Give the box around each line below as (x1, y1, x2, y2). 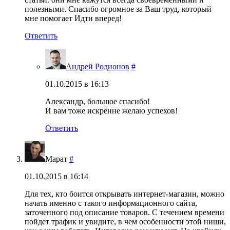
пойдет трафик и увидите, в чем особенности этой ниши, (25, 217, 226, 226)
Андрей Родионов (66, 62, 129, 71)
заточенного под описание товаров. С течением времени (25, 207, 224, 217)
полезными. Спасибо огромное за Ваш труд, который (25, 4, 212, 13)
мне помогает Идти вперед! (25, 13, 122, 23)
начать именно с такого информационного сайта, (25, 198, 197, 207)
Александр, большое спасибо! (45, 97, 150, 106)
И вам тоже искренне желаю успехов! (45, 106, 178, 115)
